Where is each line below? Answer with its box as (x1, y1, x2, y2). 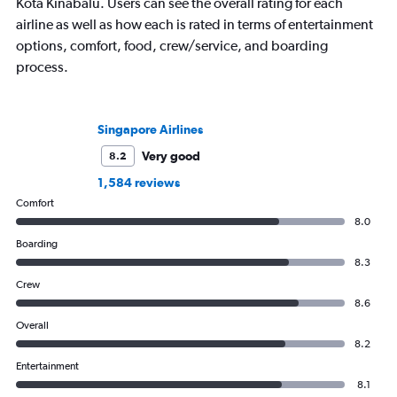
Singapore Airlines (97, 122, 203, 137)
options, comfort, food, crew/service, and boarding (16, 37, 328, 55)
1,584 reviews (97, 175, 180, 191)
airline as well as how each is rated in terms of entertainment (16, 16, 373, 34)
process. (16, 58, 68, 76)
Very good (142, 149, 200, 164)
